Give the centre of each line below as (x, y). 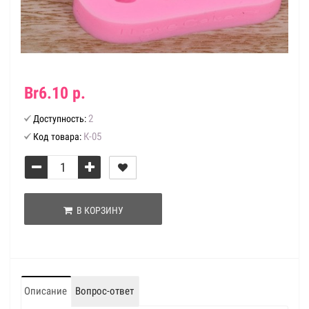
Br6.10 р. (55, 93)
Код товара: (57, 137)
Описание (46, 291)
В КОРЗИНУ (98, 210)
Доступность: (60, 119)
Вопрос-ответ (104, 291)
